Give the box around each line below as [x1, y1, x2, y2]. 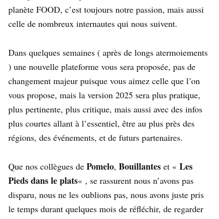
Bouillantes [119, 160, 161, 173]
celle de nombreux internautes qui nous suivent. [8, 18, 177, 30]
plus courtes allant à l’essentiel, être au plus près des [8, 117, 195, 130]
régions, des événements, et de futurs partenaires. [8, 131, 183, 144]
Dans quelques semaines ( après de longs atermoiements [8, 46, 208, 59]
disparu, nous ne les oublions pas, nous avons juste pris [8, 189, 204, 201]
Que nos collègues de [8, 160, 87, 173]
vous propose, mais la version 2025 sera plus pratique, [8, 89, 200, 101]
